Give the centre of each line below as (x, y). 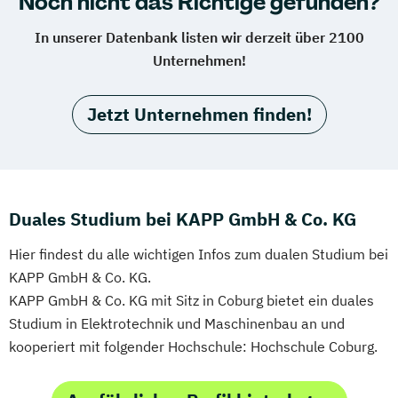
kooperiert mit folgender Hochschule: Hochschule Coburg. (193, 346)
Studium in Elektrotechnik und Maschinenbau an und (177, 323)
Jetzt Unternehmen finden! (199, 114)
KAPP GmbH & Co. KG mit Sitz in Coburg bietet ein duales (191, 300)
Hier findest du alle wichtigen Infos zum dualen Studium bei (199, 254)
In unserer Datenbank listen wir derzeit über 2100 (199, 37)
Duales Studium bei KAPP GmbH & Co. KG (183, 219)
